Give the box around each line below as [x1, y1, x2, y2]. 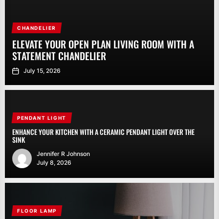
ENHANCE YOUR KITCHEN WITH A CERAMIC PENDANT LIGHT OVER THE [12, 127, 195, 137]
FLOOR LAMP [17, 208, 57, 214]
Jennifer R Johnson [37, 150, 90, 157]
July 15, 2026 [23, 67, 61, 74]
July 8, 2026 [37, 159, 71, 166]
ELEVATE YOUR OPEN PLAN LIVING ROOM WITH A [12, 37, 194, 51]
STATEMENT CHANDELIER [12, 48, 106, 63]
